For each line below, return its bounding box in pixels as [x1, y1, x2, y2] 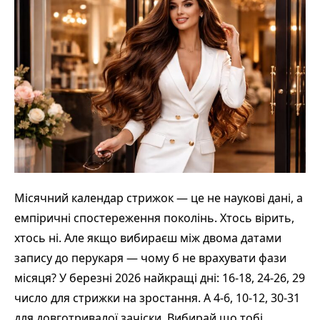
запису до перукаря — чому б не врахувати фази [14, 249, 286, 266]
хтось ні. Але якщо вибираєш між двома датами [14, 229, 281, 246]
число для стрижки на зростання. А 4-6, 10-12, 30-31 [14, 289, 300, 306]
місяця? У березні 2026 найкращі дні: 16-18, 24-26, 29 [14, 269, 305, 286]
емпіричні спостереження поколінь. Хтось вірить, [14, 209, 294, 226]
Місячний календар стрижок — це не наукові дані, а [14, 189, 303, 206]
